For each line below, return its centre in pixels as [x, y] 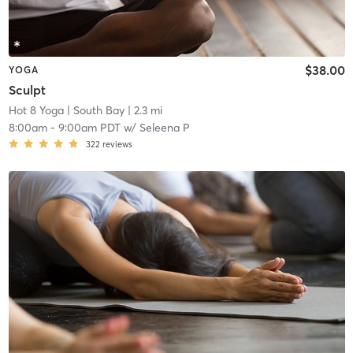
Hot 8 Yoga [36, 111]
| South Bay [94, 111]
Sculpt [27, 90]
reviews [117, 145]
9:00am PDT [89, 128]
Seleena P [164, 128]
